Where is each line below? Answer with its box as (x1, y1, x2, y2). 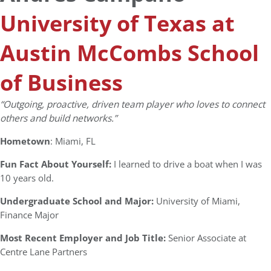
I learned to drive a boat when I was (114, 158, 262, 171)
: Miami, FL (50, 135, 96, 148)
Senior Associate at (168, 232, 246, 244)
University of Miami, (154, 195, 240, 207)
